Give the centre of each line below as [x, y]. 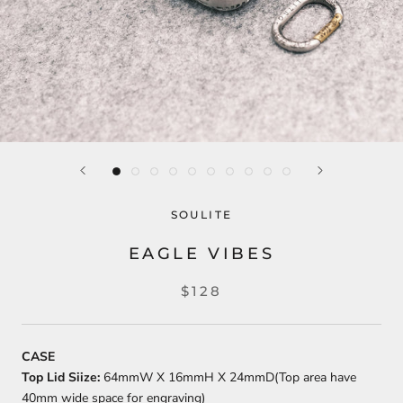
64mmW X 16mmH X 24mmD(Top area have [228, 378]
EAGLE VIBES [201, 254]
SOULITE [201, 215]
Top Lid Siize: [61, 378]
